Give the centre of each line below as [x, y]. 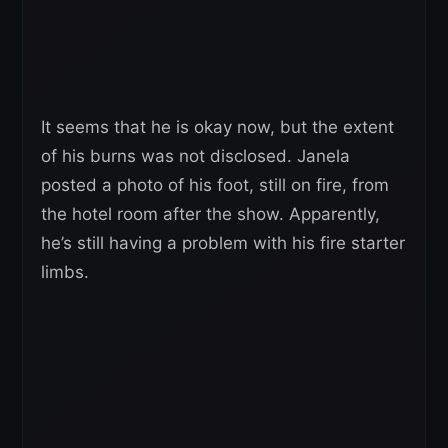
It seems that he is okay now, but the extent [217, 127]
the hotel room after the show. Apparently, [210, 214]
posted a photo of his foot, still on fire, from [215, 185]
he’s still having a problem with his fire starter [223, 243]
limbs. [65, 272]
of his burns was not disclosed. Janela [195, 156]
